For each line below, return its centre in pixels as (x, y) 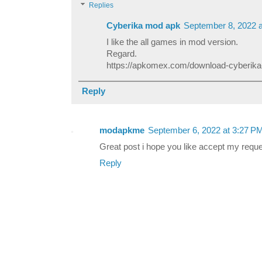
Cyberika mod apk (143, 25)
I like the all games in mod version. (172, 42)
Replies (101, 6)
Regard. (122, 54)
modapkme (122, 130)
